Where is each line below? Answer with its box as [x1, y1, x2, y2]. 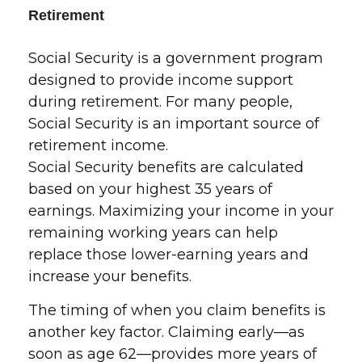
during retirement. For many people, [28, 93, 293, 111]
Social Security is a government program [28, 49, 323, 67]
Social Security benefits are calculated [28, 158, 304, 176]
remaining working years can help [28, 224, 278, 242]
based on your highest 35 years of [28, 180, 272, 198]
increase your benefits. [28, 267, 192, 285]
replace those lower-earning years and [28, 246, 309, 263]
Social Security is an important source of [28, 115, 319, 133]
